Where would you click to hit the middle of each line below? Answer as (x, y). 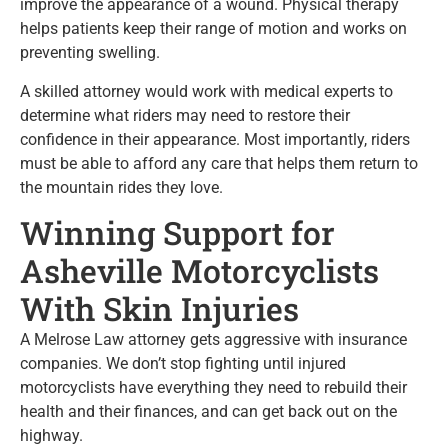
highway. (51, 435)
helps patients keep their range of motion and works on (213, 29)
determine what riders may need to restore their (185, 115)
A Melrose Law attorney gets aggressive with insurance (213, 339)
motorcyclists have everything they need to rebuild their (213, 387)
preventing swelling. (90, 53)
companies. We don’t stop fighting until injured (183, 363)
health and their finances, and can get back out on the (208, 411)
